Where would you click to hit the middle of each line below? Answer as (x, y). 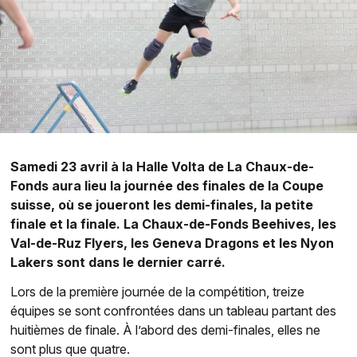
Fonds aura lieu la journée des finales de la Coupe (167, 185)
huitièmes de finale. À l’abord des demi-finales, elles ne (165, 330)
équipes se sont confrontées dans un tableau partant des (173, 310)
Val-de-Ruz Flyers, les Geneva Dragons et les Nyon (172, 243)
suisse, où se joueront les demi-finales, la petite (161, 204)
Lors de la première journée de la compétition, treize (157, 291)
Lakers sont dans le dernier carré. (118, 262)
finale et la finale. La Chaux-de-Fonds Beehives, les (173, 224)
